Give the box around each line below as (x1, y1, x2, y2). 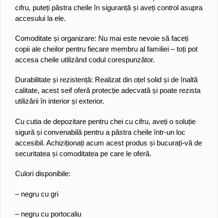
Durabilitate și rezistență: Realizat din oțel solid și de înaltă (15, 75, 198, 84)
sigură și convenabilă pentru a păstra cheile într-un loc (15, 127, 185, 136)
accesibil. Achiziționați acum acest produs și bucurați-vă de (15, 138, 202, 147)
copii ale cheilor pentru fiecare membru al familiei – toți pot (15, 45, 198, 53)
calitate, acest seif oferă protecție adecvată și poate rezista (15, 86, 200, 95)
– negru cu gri (15, 189, 58, 198)
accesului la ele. (15, 14, 66, 22)
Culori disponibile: (15, 169, 73, 178)
